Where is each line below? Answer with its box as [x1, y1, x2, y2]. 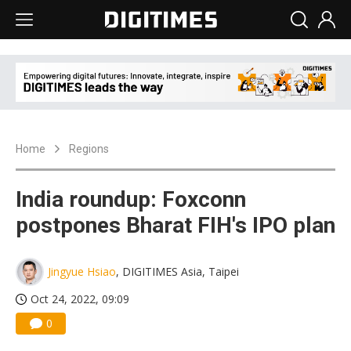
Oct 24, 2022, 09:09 [31, 291, 129, 307]
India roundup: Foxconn [16, 186, 246, 213]
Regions [69, 143, 109, 156]
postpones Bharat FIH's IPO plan [16, 212, 335, 239]
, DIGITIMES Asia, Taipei [116, 264, 239, 280]
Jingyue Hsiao [48, 264, 116, 280]
